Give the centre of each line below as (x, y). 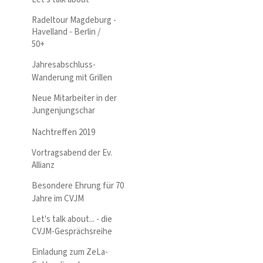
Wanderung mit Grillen (72, 77)
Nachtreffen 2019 (63, 132)
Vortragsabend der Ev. (72, 153)
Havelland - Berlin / (65, 32)
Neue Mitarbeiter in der (74, 98)
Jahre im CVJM (58, 198)
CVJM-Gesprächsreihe (72, 232)
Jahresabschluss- (64, 65)
